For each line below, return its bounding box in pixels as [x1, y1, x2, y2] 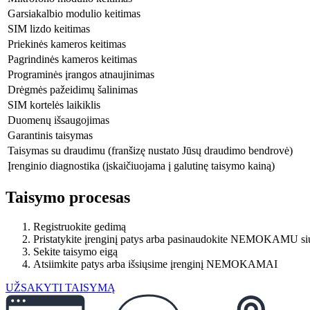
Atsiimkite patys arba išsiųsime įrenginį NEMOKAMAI [33, 257, 277, 270]
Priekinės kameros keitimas [8, 37, 126, 50]
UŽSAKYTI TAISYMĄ [6, 281, 116, 293]
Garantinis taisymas [8, 129, 93, 141]
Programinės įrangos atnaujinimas [8, 68, 154, 80]
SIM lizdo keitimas [8, 22, 90, 35]
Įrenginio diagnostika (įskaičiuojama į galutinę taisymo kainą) [8, 159, 275, 172]
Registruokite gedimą [33, 220, 126, 232]
